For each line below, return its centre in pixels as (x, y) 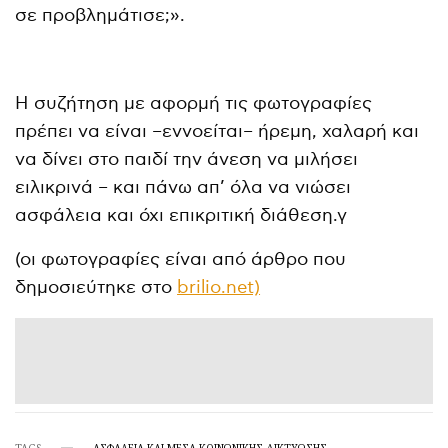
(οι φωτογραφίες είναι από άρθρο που (181, 259)
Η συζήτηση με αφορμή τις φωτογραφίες (194, 103)
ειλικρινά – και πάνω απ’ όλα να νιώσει (183, 187)
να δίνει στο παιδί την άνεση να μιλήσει (187, 159)
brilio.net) (219, 287)
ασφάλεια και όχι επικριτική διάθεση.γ (181, 215)
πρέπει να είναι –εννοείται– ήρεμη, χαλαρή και (217, 131)
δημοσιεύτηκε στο (96, 287)
